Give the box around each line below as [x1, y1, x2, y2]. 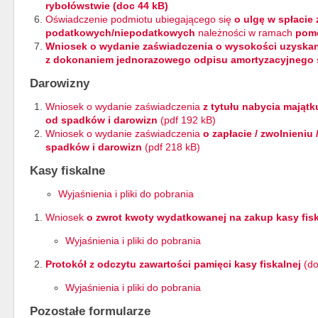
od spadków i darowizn [45, 114, 158, 126]
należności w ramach [198, 26, 292, 38]
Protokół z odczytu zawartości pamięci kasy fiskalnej [45, 258, 301, 270]
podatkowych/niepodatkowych [45, 26, 198, 38]
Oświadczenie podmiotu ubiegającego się [45, 13, 234, 25]
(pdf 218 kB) [142, 141, 200, 153]
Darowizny [30, 76, 89, 90]
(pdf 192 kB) [158, 114, 216, 126]
